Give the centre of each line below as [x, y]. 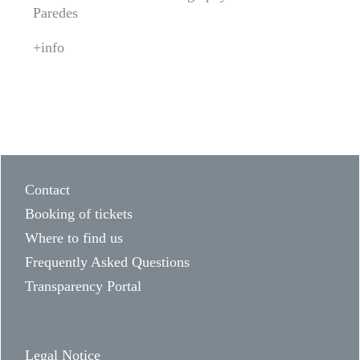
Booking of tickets [79, 214]
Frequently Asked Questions [107, 262]
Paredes [55, 13]
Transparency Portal [83, 286]
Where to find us [74, 238]
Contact [47, 190]
